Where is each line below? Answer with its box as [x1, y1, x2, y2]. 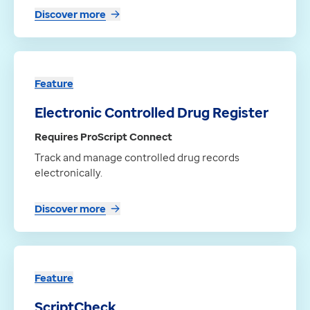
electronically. [35, 165, 102, 180]
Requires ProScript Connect [35, 129, 172, 144]
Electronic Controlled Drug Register [35, 103, 268, 122]
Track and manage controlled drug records [35, 150, 239, 165]
